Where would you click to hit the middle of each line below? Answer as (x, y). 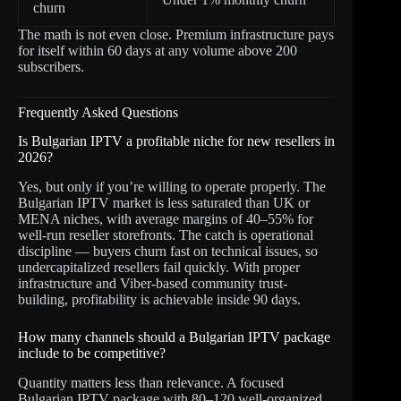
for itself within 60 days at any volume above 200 (158, 50)
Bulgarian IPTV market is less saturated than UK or (164, 203)
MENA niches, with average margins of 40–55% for (166, 219)
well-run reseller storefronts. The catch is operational (166, 235)
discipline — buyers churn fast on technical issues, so (168, 252)
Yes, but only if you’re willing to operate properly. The (172, 187)
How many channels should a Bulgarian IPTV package (174, 337)
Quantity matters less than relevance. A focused (151, 382)
